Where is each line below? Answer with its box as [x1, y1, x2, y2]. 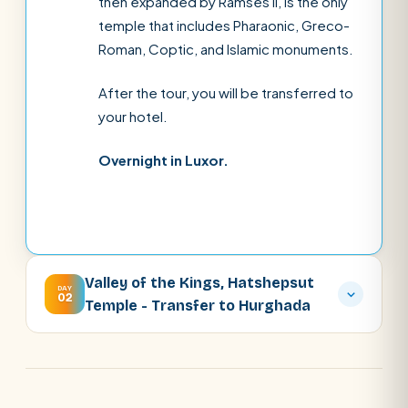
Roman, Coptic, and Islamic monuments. [98, 40, 353, 57]
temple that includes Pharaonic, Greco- [98, 16, 350, 34]
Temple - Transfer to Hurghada [85, 297, 311, 314]
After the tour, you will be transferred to [98, 84, 353, 101]
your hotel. [98, 107, 168, 125]
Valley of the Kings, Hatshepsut [85, 274, 314, 291]
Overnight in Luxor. [98, 151, 229, 168]
